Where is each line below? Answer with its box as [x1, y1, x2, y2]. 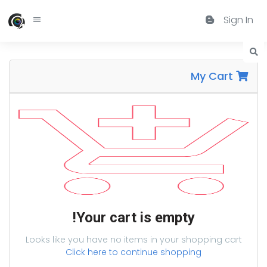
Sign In [223, 13, 253, 27]
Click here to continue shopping [66, 246, 201, 258]
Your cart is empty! [76, 209, 195, 226]
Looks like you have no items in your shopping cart [25, 234, 242, 246]
